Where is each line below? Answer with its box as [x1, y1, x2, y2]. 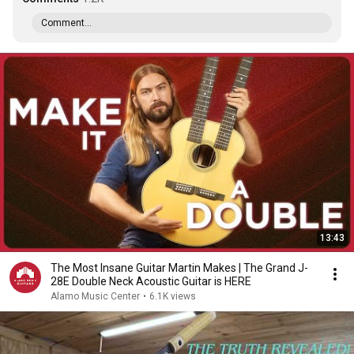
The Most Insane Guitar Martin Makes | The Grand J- [51, 262, 308, 274]
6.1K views [149, 291, 196, 302]
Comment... [41, 17, 92, 28]
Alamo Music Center [51, 291, 140, 302]
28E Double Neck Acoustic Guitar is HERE [51, 275, 251, 288]
